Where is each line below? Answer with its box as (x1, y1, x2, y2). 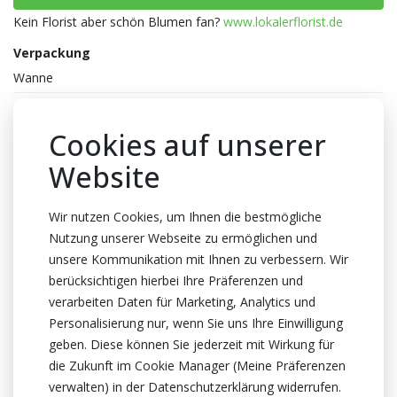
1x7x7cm (13, 231, 65, 249)
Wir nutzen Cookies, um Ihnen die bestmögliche (49, 207, 322, 225)
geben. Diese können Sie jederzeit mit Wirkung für (49, 335, 334, 353)
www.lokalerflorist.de (223, 12, 343, 30)
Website (49, 157, 160, 196)
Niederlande (27, 339, 100, 357)
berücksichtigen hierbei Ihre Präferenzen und (49, 271, 303, 289)
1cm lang (13, 285, 66, 303)
